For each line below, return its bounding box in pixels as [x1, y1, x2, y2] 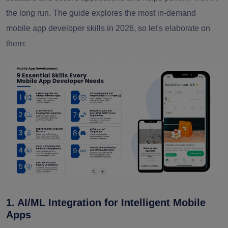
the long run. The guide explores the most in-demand [6, 9, 196, 17]
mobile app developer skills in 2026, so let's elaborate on [6, 24, 210, 33]
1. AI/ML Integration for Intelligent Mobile [6, 197, 206, 209]
